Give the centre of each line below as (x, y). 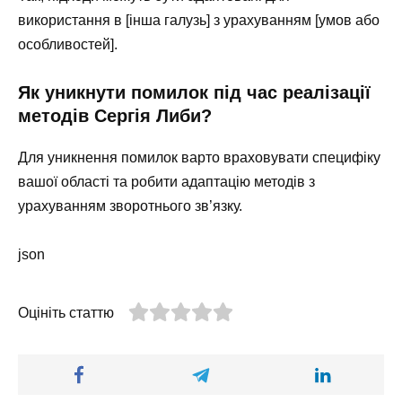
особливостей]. (68, 45)
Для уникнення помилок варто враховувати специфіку (199, 158)
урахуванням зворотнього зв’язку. (130, 206)
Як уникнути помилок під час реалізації (194, 93)
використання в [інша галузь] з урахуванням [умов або (199, 21)
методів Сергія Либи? (115, 116)
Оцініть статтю (66, 313)
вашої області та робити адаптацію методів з (166, 182)
